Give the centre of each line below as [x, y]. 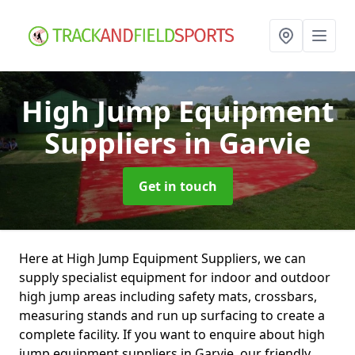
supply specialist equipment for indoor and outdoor [175, 277]
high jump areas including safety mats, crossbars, [168, 296]
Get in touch [177, 186]
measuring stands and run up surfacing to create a [172, 315]
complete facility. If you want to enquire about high [172, 334]
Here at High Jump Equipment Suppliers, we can [162, 258]
